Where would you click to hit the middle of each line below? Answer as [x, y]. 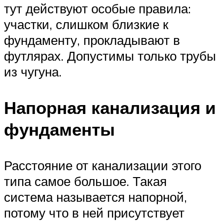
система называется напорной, [95, 197]
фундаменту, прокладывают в [92, 40]
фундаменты [59, 129]
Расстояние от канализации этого [103, 166]
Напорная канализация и [110, 107]
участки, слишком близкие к [86, 24]
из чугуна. [33, 71]
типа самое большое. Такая [85, 181]
